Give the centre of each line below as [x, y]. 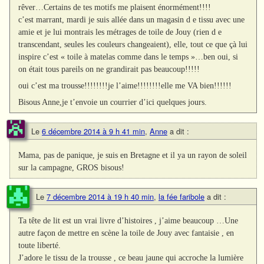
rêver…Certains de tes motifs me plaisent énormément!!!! [115, 7]
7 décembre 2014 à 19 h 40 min [100, 197]
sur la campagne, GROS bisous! [72, 168]
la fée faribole [181, 197]
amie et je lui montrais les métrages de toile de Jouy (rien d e [120, 32]
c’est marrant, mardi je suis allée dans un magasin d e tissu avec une [132, 19]
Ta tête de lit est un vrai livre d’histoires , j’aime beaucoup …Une [128, 221]
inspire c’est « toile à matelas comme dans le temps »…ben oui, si [128, 56]
